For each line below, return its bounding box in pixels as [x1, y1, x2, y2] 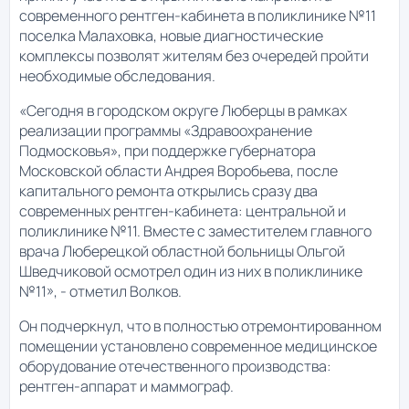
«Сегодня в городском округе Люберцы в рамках [19, 100, 347, 121]
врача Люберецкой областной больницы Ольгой [19, 241, 345, 262]
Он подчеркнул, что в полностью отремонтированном [19, 316, 382, 337]
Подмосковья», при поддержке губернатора [19, 141, 316, 162]
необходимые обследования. [19, 66, 215, 87]
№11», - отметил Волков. [19, 281, 187, 302]
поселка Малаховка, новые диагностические [19, 26, 323, 47]
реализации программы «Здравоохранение [19, 121, 312, 142]
